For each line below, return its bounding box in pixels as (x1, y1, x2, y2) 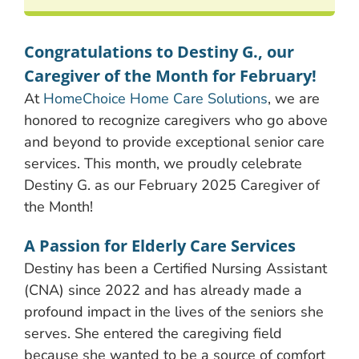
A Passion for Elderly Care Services (24, 234, 296, 256)
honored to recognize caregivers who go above (24, 110, 328, 130)
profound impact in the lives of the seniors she (24, 301, 324, 321)
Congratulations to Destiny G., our (24, 40, 294, 63)
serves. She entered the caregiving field (24, 323, 282, 343)
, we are (268, 88, 320, 108)
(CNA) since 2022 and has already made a (24, 280, 302, 300)
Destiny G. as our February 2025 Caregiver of (24, 175, 320, 195)
